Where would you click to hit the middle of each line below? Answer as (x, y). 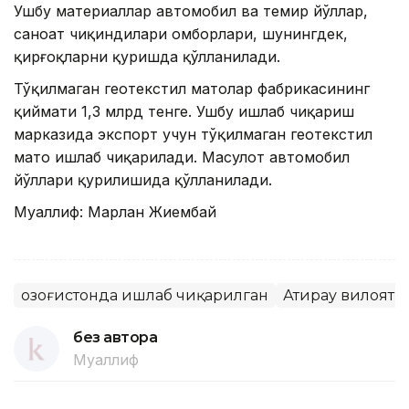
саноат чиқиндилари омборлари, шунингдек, (181, 34)
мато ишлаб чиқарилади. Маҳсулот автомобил (182, 157)
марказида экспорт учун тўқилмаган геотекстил (193, 135)
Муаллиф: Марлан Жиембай (115, 212)
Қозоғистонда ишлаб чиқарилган (145, 296)
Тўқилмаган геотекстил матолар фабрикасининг (192, 89)
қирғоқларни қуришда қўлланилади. (147, 57)
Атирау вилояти (344, 296)
